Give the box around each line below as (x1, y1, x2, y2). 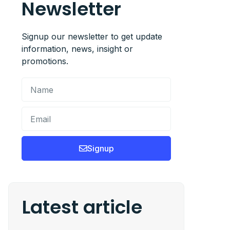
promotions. (22, 56, 68, 66)
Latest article (22, 194, 142, 220)
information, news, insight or (22, 44, 133, 54)
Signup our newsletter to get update (22, 31, 162, 42)
